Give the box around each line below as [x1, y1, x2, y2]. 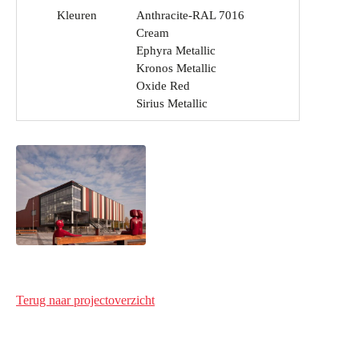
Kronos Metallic [136, 62, 216, 75]
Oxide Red [136, 79, 190, 93]
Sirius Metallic [136, 97, 208, 111]
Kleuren [56, 9, 97, 22]
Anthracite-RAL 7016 [136, 9, 244, 22]
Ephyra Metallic [136, 44, 216, 58]
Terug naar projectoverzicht [16, 293, 155, 308]
